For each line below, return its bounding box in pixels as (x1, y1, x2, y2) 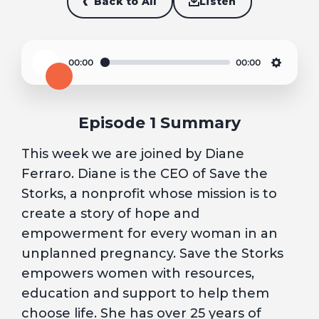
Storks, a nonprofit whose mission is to (21, 186, 277, 202)
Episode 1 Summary (78, 113, 241, 132)
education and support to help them (21, 286, 269, 301)
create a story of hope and (21, 206, 199, 221)
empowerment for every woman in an (21, 226, 278, 241)
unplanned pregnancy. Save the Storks (21, 246, 283, 261)
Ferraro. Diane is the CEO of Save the (21, 166, 268, 182)
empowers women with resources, (21, 266, 254, 281)
